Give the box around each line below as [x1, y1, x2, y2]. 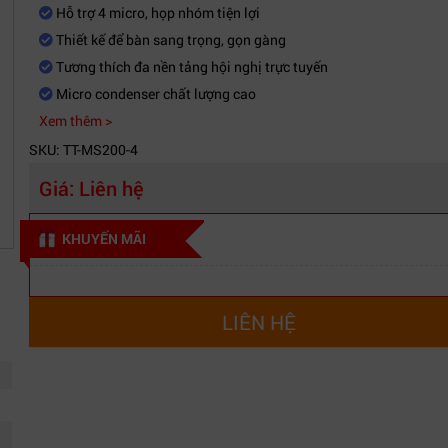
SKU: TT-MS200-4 [29, 140, 138, 159]
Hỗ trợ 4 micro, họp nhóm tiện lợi [53, 3, 260, 22]
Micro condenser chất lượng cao [53, 84, 256, 103]
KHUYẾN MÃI [62, 229, 146, 248]
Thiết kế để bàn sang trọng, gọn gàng [53, 30, 286, 49]
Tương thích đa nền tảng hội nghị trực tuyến [53, 57, 328, 76]
